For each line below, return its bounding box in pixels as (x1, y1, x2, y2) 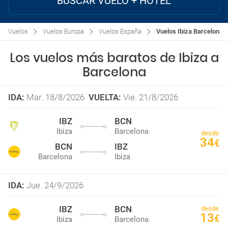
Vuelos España (99, 27, 141, 35)
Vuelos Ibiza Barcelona (156, 27, 223, 35)
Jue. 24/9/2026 (26, 180, 83, 190)
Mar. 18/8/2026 (26, 92, 84, 102)
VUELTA (89, 92, 119, 102)
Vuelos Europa (43, 27, 84, 35)
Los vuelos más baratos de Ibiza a (9, 49, 219, 66)
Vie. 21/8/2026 (123, 92, 178, 102)
